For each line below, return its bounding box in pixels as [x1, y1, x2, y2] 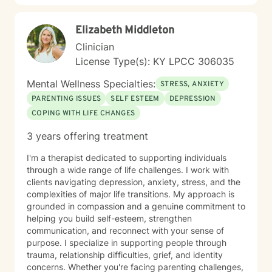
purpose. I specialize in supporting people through [27, 237, 64, 248]
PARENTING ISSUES [32, 94, 101, 104]
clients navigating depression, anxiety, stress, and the [27, 177, 240, 187]
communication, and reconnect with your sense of [27, 225, 224, 236]
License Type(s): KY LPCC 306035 [75, 55, 234, 67]
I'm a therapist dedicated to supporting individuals [27, 152, 226, 163]
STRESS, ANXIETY [160, 80, 224, 89]
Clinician [75, 41, 114, 53]
